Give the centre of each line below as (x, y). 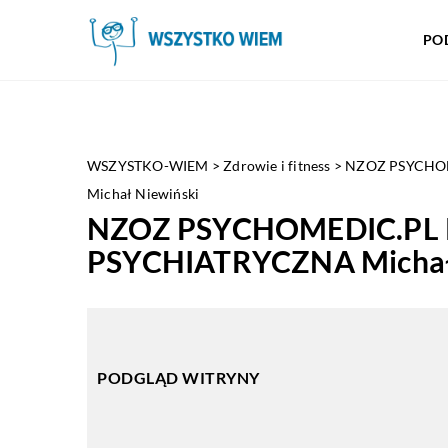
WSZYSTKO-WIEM (148, 165)
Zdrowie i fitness (277, 165)
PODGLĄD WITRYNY (178, 377)
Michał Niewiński (143, 193)
